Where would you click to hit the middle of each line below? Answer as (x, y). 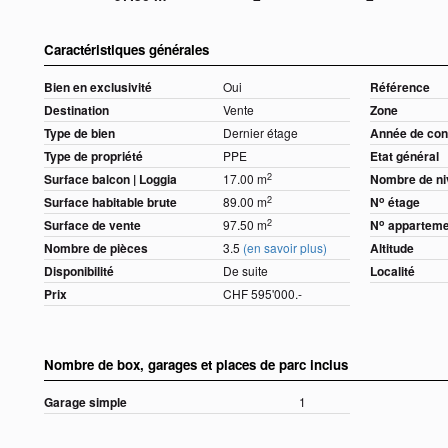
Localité (393, 271)
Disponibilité (79, 271)
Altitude (392, 248)
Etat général (405, 156)
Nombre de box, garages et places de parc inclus (196, 365)
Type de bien (79, 133)
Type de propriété (93, 156)
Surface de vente (92, 225)
